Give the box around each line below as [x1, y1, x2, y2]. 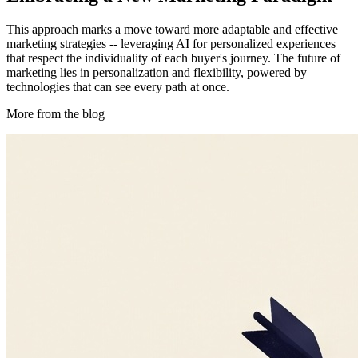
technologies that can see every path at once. [6, 80, 229, 94]
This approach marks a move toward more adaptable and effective [6, 22, 338, 37]
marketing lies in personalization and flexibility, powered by [6, 66, 307, 80]
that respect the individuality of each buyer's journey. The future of [6, 51, 340, 66]
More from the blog [6, 107, 105, 121]
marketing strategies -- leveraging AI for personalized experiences [6, 37, 336, 51]
